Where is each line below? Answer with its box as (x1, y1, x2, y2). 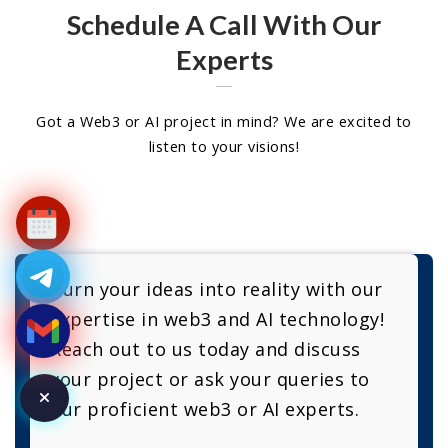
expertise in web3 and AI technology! (50, 307, 384, 332)
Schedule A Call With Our (66, 7, 382, 41)
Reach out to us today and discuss (50, 337, 361, 362)
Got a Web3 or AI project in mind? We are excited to (36, 111, 412, 131)
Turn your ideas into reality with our (50, 277, 383, 302)
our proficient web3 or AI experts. (50, 397, 359, 422)
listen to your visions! (148, 136, 300, 156)
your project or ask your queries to (50, 367, 370, 392)
